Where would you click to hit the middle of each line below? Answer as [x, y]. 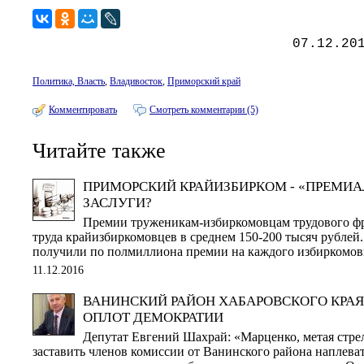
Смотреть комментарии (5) [204, 110]
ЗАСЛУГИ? [117, 202]
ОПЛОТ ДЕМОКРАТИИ [153, 317]
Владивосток [136, 81]
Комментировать [83, 110]
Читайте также [99, 151]
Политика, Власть [69, 81]
